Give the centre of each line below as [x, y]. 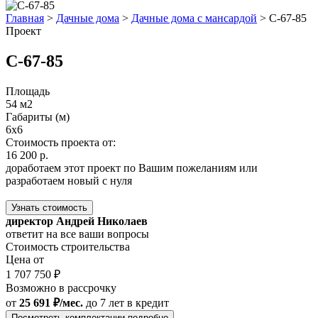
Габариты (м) [38, 116]
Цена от [25, 259]
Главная [25, 18]
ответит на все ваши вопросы [77, 234]
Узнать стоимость [49, 207]
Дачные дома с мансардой [194, 18]
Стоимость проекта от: [61, 142]
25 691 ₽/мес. [51, 302]
